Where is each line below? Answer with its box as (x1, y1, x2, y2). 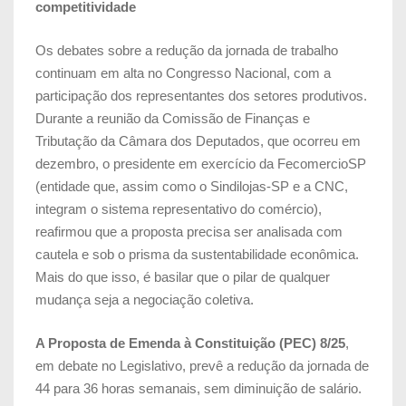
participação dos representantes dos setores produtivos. (35, 87, 367, 103)
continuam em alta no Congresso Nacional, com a (35, 64, 331, 81)
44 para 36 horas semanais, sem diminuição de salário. (35, 380, 362, 396)
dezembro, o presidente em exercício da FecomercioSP (35, 155, 366, 171)
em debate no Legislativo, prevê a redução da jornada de (35, 357, 369, 373)
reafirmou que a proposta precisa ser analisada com (35, 223, 343, 239)
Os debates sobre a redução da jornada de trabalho (35, 42, 338, 58)
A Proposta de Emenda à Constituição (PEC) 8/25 (35, 334, 345, 351)
